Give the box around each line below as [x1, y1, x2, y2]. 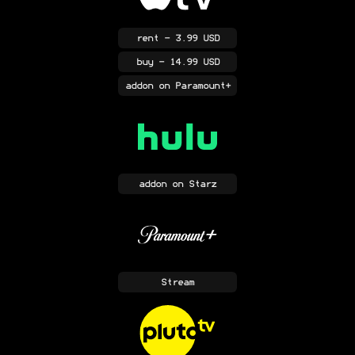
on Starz [166, 179, 216, 189]
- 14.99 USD [152, 57, 219, 67]
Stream [161, 277, 194, 288]
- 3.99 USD [158, 33, 219, 44]
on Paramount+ [152, 81, 231, 91]
